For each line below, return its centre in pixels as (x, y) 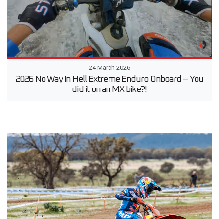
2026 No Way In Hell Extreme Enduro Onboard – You (109, 79)
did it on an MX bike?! (109, 89)
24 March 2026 (109, 67)
